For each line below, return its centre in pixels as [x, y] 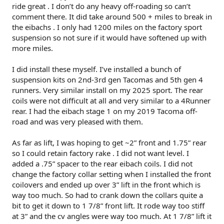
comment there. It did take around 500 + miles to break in [112, 16]
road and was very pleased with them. [77, 121]
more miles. [32, 48]
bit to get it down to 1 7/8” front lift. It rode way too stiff [108, 205]
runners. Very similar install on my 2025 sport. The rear [107, 90]
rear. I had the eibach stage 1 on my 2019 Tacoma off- [105, 111]
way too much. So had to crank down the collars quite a [107, 195]
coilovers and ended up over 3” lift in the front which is [106, 184]
